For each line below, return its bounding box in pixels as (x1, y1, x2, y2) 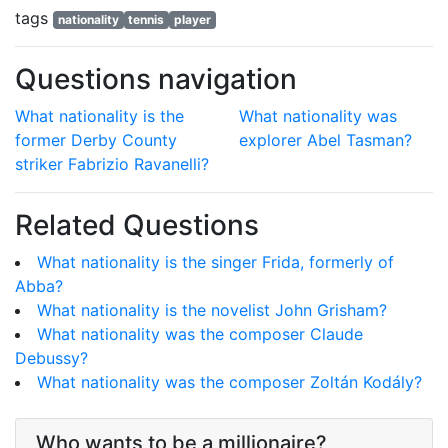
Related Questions (15, 208, 259, 243)
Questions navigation (15, 62, 297, 97)
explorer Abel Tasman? (239, 130, 412, 151)
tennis (128, 12, 165, 28)
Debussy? (15, 348, 88, 369)
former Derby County (15, 130, 177, 151)
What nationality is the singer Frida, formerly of (37, 252, 394, 273)
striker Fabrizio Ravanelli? (15, 154, 209, 175)
